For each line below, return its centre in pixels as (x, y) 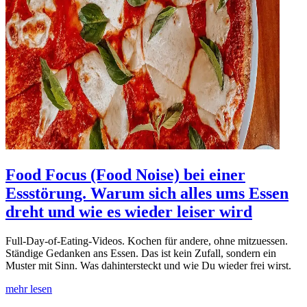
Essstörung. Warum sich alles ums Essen (147, 193)
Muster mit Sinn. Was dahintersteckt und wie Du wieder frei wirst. (148, 265)
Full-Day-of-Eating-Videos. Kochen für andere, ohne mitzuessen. (147, 241)
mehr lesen (29, 288)
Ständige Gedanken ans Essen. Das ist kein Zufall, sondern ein (141, 253)
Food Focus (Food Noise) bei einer (125, 174)
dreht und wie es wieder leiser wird (129, 211)
